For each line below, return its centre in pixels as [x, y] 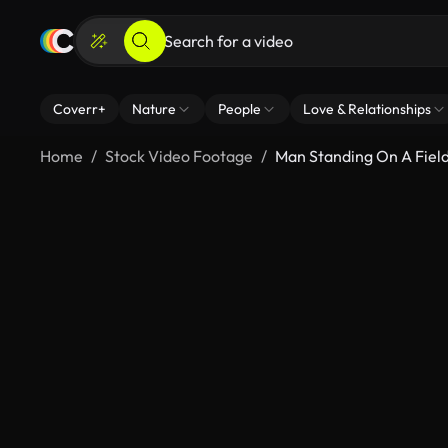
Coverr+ [79, 109]
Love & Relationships [367, 109]
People [239, 109]
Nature [154, 109]
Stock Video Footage [179, 156]
